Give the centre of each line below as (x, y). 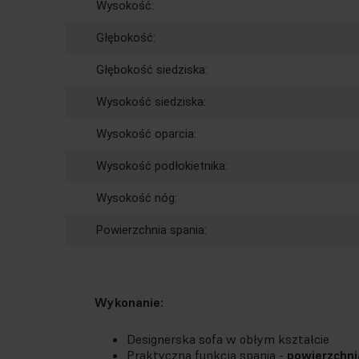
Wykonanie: (129, 302)
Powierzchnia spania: (151, 230)
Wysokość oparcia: (146, 134)
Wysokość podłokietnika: (162, 166)
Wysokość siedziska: (151, 102)
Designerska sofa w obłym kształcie (228, 339)
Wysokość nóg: (137, 198)
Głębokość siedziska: (152, 70)
